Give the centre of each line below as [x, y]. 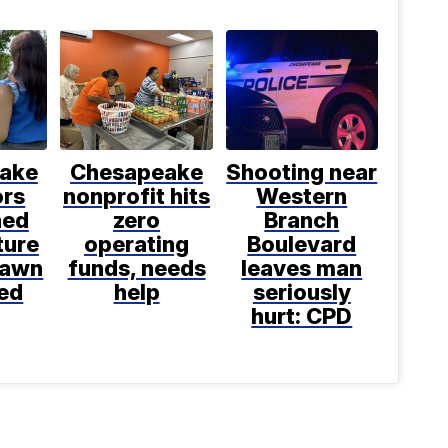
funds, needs [136, 268]
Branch [302, 220]
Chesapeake [137, 172]
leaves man [302, 268]
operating [137, 244]
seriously [301, 292]
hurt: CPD [302, 316]
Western [302, 196]
